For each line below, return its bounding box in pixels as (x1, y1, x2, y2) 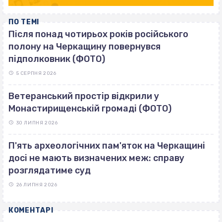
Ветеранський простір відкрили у (8, 90, 159, 102)
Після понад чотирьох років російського (8, 28, 188, 40)
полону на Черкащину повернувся (8, 41, 161, 52)
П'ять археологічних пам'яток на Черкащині (8, 140, 205, 151)
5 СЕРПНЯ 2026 (16, 70, 56, 76)
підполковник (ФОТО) (8, 53, 105, 64)
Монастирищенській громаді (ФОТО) (8, 103, 171, 114)
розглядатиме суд (8, 165, 91, 176)
